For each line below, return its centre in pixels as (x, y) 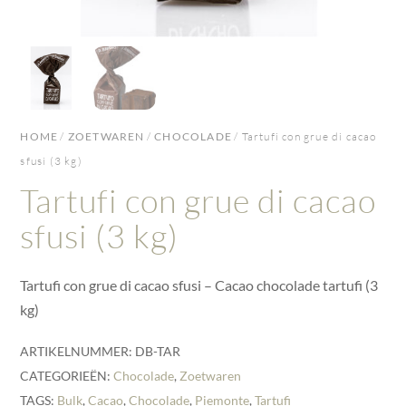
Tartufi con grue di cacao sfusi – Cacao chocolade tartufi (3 (199, 285)
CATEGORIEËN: (67, 375)
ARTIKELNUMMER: (78, 351)
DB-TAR (158, 351)
